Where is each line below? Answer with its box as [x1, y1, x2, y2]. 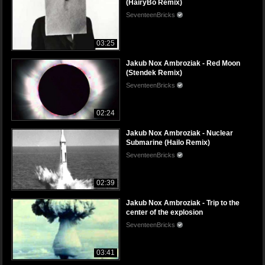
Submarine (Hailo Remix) [126, 138, 210, 147]
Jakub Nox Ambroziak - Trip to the [126, 198, 240, 207]
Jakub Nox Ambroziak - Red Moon [126, 59, 240, 67]
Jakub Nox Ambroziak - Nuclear [126, 128, 233, 137]
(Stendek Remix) [126, 68, 182, 77]
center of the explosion [126, 208, 203, 216]
